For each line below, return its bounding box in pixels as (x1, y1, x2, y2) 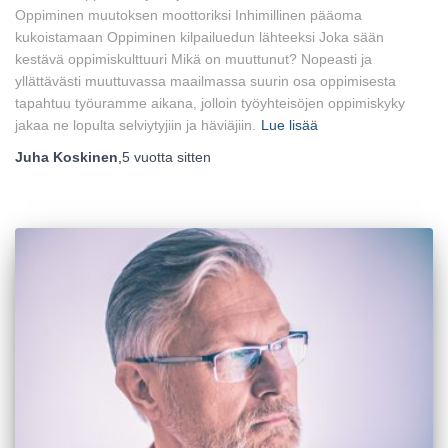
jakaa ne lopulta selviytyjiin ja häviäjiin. (15, 117, 256, 134)
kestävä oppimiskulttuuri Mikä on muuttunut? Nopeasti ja (15, 51, 372, 68)
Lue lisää (261, 117, 318, 134)
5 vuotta (122, 149, 173, 166)
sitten (173, 149, 211, 166)
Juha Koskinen (15, 149, 118, 166)
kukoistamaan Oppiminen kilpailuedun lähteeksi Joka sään (15, 29, 384, 46)
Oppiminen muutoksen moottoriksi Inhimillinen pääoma (15, 7, 362, 24)
